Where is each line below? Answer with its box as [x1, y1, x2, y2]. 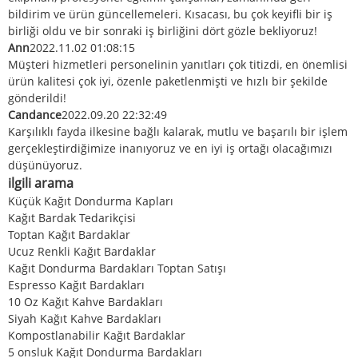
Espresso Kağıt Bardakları [8, 276, 145, 292]
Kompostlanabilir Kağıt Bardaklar [8, 327, 185, 343]
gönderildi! [8, 89, 66, 105]
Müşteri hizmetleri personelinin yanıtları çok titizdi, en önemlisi [8, 56, 348, 72]
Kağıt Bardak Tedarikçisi [8, 209, 136, 225]
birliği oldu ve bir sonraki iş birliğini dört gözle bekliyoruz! [8, 22, 317, 38]
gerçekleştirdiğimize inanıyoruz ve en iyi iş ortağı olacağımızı [8, 140, 332, 156]
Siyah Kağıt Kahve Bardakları [8, 310, 161, 326]
